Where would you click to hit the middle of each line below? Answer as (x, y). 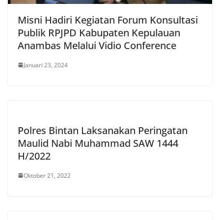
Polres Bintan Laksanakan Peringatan (103, 130)
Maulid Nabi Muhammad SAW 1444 (98, 143)
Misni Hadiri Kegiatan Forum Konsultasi (108, 20)
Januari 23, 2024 (46, 65)
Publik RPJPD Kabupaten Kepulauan (99, 32)
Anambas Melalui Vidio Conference (97, 45)
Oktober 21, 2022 (47, 175)
